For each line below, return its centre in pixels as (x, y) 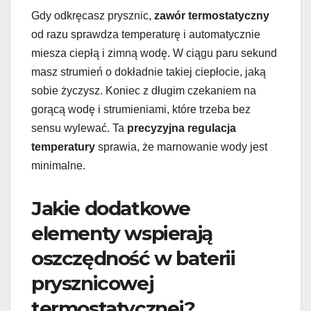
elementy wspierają (122, 234)
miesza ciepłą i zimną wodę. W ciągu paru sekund (154, 53)
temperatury (63, 147)
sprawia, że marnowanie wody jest (181, 147)
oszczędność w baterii (133, 259)
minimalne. (58, 166)
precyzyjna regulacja (182, 128)
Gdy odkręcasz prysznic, (93, 16)
